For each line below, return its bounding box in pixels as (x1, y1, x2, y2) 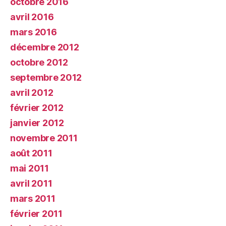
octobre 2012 (10, 57, 68, 68)
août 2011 (10, 148, 52, 158)
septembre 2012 (10, 72, 82, 83)
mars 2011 (10, 193, 55, 204)
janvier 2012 (10, 118, 64, 128)
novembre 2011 (10, 133, 78, 143)
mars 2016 (10, 27, 57, 37)
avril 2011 (10, 178, 52, 189)
